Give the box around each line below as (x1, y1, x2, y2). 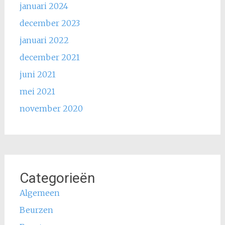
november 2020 (19, 103, 83, 114)
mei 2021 (19, 86, 55, 96)
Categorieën (19, 169, 95, 186)
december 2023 (19, 18, 80, 28)
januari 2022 (19, 35, 69, 45)
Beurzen (19, 204, 53, 215)
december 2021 (19, 52, 80, 62)
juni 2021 (19, 69, 56, 79)
